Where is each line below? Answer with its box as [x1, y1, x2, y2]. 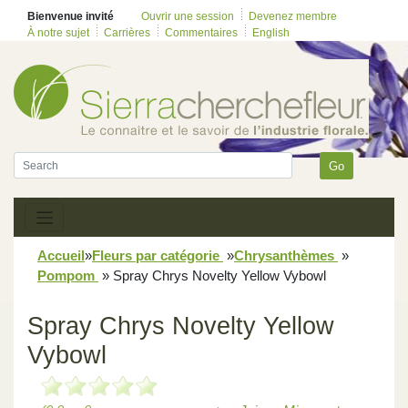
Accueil [37, 247, 85, 263]
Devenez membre [249, 10, 337, 23]
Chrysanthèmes [234, 247, 338, 263]
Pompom [37, 267, 98, 283]
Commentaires [165, 26, 238, 39]
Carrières [104, 26, 150, 39]
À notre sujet [27, 26, 89, 39]
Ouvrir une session [141, 10, 234, 23]
